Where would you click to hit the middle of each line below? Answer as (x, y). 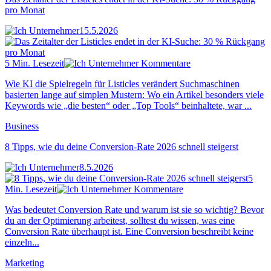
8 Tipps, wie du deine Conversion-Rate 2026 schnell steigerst (122, 146)
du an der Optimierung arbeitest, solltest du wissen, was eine (120, 220)
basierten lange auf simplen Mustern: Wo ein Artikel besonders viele (134, 94)
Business (22, 126)
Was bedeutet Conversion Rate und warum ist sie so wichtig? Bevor (134, 209)
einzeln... (22, 242)
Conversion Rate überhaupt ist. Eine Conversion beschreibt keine (129, 231)
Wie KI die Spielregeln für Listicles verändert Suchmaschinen (122, 83)
